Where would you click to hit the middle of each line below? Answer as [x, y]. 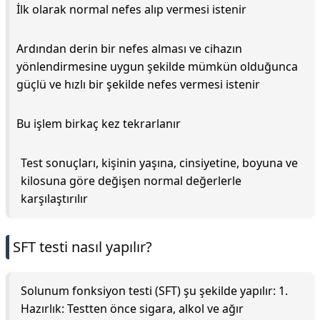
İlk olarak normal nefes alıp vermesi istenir [131, 9]
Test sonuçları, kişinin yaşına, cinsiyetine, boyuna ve [159, 163]
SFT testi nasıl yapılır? [82, 247]
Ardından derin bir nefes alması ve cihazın [129, 49]
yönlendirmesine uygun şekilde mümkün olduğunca [157, 66]
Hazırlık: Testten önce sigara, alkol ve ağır [132, 309]
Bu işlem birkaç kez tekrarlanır [99, 124]
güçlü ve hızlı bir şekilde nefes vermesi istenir [138, 84]
